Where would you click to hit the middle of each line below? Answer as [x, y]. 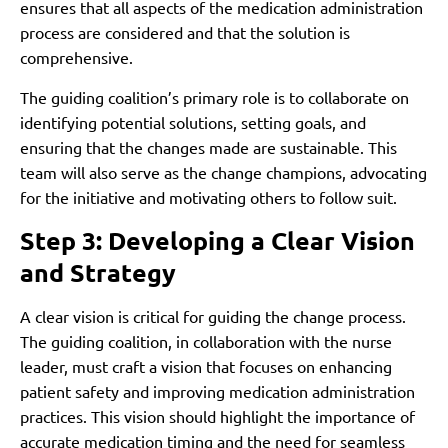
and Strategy [98, 272]
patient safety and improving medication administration [217, 391]
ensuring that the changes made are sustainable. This [208, 146]
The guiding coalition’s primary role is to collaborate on [214, 96]
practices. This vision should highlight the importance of [217, 416]
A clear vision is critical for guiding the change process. [213, 316]
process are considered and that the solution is [185, 32]
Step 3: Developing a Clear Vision [217, 240]
